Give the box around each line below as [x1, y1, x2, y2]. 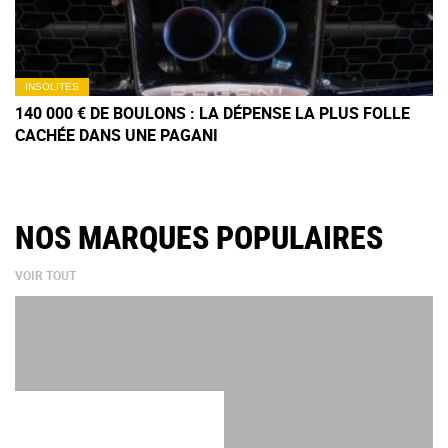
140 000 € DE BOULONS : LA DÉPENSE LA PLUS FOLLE [15, 101, 410, 124]
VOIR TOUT [15, 266, 76, 283]
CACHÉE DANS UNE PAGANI [15, 123, 218, 146]
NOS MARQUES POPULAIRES [15, 218, 383, 257]
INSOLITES [25, 80, 79, 92]
